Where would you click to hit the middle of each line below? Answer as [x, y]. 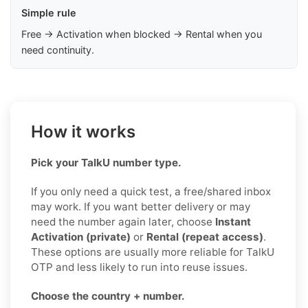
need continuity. [58, 49]
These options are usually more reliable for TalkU [153, 252]
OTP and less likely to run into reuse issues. [139, 267]
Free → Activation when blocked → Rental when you [142, 34]
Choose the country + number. [108, 296]
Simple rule [49, 12]
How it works [83, 131]
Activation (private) [81, 236]
